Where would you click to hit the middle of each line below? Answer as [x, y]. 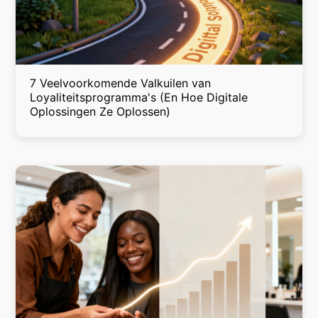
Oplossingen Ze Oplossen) [100, 111]
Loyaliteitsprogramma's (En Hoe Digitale [139, 97]
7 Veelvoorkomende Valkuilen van [121, 83]
